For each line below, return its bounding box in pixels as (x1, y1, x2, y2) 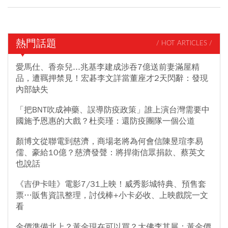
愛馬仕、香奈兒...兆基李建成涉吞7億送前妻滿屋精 (16, 62, 199, 72)
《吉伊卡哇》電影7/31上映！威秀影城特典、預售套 (16, 179, 206, 189)
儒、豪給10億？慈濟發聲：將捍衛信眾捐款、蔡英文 (16, 147, 205, 158)
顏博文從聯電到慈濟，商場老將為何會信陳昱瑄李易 (16, 136, 203, 147)
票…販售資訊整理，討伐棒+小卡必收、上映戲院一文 (16, 190, 208, 201)
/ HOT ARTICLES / (156, 40, 212, 47)
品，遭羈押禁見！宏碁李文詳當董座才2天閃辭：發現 (16, 73, 208, 83)
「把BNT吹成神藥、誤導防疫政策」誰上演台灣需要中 (16, 104, 210, 115)
